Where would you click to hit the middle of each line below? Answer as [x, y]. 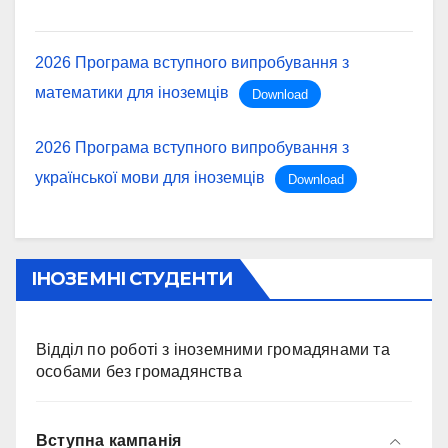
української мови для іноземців [150, 177]
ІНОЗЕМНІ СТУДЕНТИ [131, 279]
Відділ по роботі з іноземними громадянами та [213, 349]
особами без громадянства [139, 371]
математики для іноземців [132, 92]
